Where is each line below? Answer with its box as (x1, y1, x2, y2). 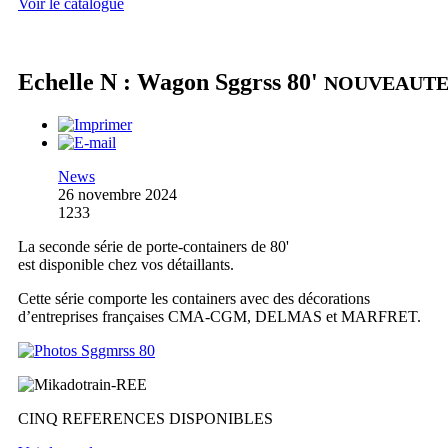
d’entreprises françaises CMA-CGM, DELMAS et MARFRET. (18, 308, 421, 326)
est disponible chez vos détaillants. (18, 256, 234, 274)
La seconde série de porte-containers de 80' (18, 238, 289, 256)
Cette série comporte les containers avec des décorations (18, 290, 370, 308)
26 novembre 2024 (58, 186, 177, 204)
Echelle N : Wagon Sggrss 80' (18, 69, 324, 96)
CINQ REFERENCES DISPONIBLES (18, 410, 273, 428)
